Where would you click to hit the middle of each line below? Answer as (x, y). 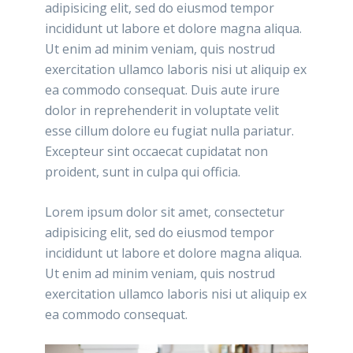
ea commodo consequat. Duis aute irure (163, 89)
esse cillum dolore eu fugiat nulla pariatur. (170, 130)
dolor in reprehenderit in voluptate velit (162, 110)
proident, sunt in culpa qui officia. (143, 171)
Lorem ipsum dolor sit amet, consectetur (165, 212)
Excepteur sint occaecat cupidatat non (157, 151)
